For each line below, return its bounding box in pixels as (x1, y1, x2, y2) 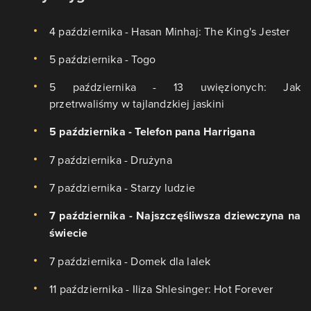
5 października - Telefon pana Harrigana (49, 124, 255, 140)
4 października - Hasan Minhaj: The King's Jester (49, 24, 290, 40)
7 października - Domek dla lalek (49, 253, 211, 269)
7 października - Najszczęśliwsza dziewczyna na (49, 208, 301, 224)
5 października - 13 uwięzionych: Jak (49, 79, 301, 95)
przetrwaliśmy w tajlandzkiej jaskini (49, 96, 225, 112)
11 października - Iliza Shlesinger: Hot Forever (49, 281, 274, 297)
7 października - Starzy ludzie (49, 180, 195, 196)
